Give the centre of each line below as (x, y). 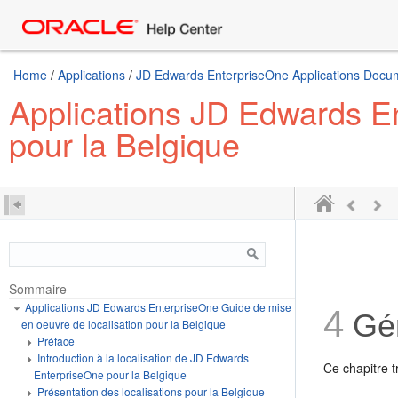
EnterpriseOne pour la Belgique (110, 374)
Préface (56, 341)
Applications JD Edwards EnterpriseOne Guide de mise (158, 307)
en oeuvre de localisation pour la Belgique (123, 324)
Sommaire (38, 289)
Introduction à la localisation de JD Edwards (143, 358)
